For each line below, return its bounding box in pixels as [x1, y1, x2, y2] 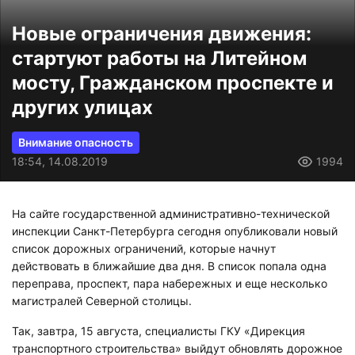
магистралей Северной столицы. [12, 294, 192, 308]
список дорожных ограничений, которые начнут [12, 242, 276, 256]
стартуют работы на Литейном [12, 47, 307, 71]
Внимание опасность [18, 136, 133, 150]
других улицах [12, 96, 153, 120]
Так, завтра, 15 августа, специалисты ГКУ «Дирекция [12, 323, 305, 338]
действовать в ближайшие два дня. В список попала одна [12, 259, 326, 273]
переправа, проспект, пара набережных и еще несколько [12, 277, 327, 291]
